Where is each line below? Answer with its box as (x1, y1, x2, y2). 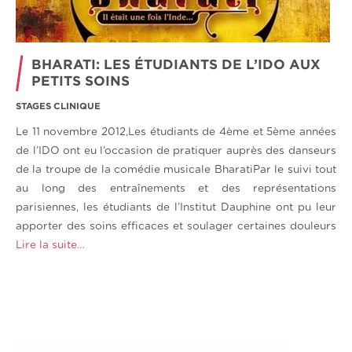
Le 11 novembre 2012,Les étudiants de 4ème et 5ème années (16, 126, 336, 137)
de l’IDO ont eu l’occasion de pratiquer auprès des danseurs (16, 145, 336, 156)
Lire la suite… (16, 239, 85, 251)
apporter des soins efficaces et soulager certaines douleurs (16, 220, 336, 232)
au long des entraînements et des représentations (16, 182, 336, 194)
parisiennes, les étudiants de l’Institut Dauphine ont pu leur (16, 201, 336, 213)
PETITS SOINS (31, 72, 130, 88)
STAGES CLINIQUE (16, 101, 101, 112)
